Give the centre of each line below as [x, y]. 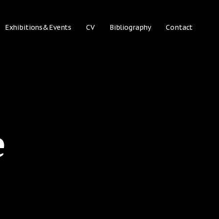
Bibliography [130, 27]
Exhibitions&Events [38, 27]
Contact [179, 27]
